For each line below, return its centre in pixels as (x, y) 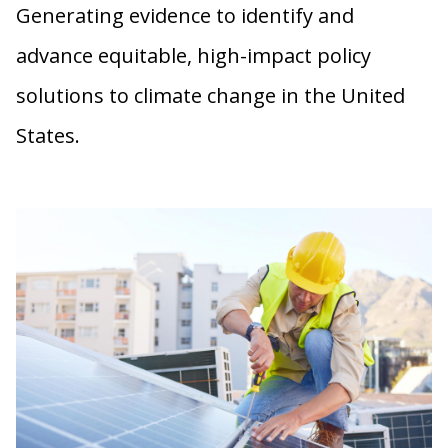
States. (50, 136)
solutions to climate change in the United (210, 96)
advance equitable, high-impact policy (193, 56)
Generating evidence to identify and (185, 16)
